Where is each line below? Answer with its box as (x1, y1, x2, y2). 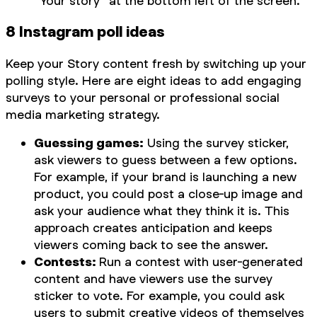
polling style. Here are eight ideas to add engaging (6, 73, 301, 88)
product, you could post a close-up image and (34, 186, 303, 201)
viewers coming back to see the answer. (34, 237, 268, 252)
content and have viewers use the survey (34, 271, 272, 286)
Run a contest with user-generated (99, 254, 303, 269)
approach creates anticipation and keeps (34, 220, 272, 235)
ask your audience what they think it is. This (34, 203, 289, 218)
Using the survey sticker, (144, 135, 289, 150)
